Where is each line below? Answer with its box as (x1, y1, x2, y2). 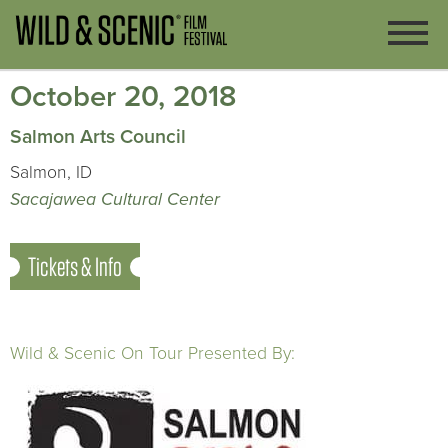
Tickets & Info (28, 251, 122, 282)
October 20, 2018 (10, 79, 236, 114)
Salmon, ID (10, 162, 92, 183)
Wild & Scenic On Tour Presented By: (10, 343, 295, 364)
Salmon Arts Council (10, 125, 186, 149)
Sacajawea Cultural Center (10, 189, 220, 210)
